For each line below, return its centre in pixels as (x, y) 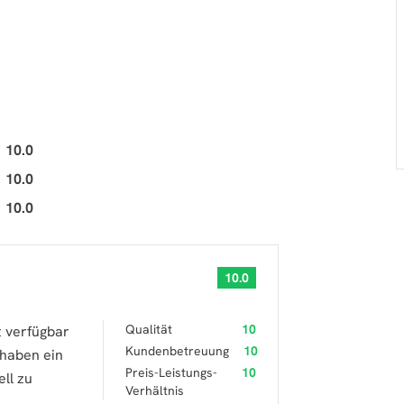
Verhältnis (155, 390)
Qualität (149, 329)
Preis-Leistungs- (171, 372)
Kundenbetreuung (177, 351)
